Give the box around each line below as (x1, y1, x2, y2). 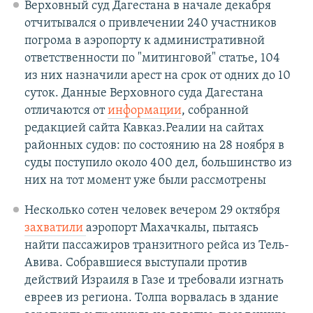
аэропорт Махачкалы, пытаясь (85, 221, 259, 235)
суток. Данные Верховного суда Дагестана (24, 87, 263, 101)
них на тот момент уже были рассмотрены (24, 174, 266, 188)
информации (107, 104, 182, 118)
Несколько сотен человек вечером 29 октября (24, 204, 280, 218)
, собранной (181, 104, 249, 118)
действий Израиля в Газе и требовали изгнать (24, 274, 284, 288)
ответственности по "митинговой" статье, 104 (24, 52, 280, 66)
